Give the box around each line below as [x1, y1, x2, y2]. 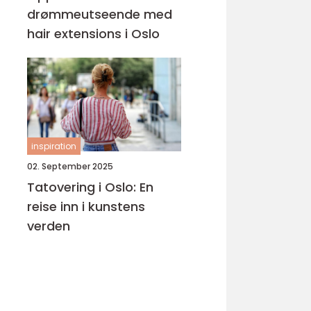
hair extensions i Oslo [27, 25, 160, 42]
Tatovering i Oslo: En [27, 178, 153, 196]
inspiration [31, 140, 76, 152]
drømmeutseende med [27, 6, 172, 23]
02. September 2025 [27, 160, 113, 172]
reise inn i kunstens [27, 198, 145, 215]
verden [27, 217, 70, 235]
